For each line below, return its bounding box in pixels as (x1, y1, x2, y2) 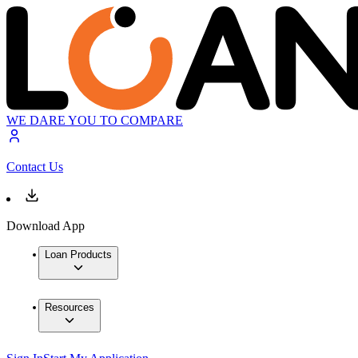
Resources (45, 301, 94, 314)
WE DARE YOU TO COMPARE (6, 113, 183, 128)
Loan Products (45, 249, 112, 261)
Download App (6, 219, 85, 233)
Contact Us (6, 160, 63, 174)
